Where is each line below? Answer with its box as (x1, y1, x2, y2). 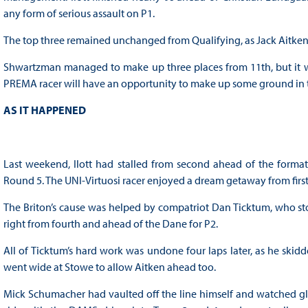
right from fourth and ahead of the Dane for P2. (3, 217, 218, 231)
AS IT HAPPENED (3, 103, 86, 118)
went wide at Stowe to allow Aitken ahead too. (3, 260, 216, 274)
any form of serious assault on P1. (3, 6, 155, 21)
